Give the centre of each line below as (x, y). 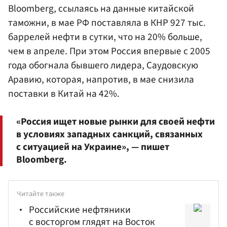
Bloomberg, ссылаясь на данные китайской (101, 8)
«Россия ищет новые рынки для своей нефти (116, 121)
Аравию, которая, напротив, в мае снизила (101, 79)
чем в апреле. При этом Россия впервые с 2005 (109, 51)
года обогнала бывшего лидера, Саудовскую (103, 65)
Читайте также (41, 194)
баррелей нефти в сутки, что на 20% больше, (105, 37)
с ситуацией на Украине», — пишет (93, 147)
